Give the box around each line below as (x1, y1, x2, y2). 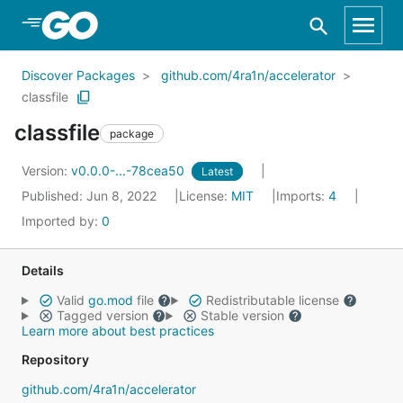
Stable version (196, 308, 288, 323)
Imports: (276, 188, 328, 203)
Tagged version (52, 308, 152, 323)
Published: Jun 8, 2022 (22, 188, 160, 203)
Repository (22, 352, 89, 367)
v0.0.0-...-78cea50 (71, 163, 188, 178)
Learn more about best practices (22, 323, 214, 338)
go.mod (87, 292, 133, 308)
